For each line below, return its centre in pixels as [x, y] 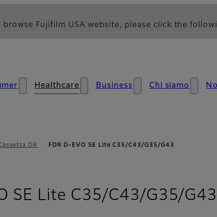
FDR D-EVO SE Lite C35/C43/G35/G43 [111, 145]
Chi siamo [169, 86]
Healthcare [57, 86]
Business [114, 86]
